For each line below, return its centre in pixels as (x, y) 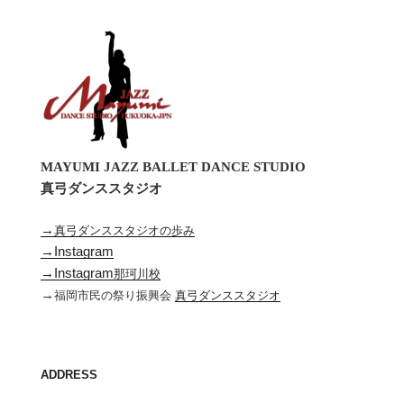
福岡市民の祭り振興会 (115, 295)
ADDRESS (69, 374)
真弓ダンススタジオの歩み (124, 230)
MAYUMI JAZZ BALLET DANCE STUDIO (173, 166)
